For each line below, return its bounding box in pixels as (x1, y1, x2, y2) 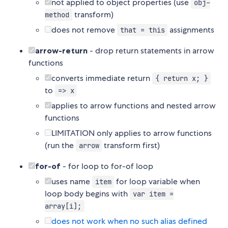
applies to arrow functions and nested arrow (51, 100, 216, 111)
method (45, 10, 69, 20)
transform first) (102, 140, 160, 151)
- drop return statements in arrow (88, 45, 214, 56)
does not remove (51, 24, 117, 36)
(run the (45, 140, 76, 151)
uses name (51, 176, 92, 187)
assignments (167, 24, 215, 36)
